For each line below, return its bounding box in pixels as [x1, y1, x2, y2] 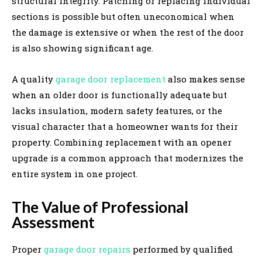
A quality [12, 73, 56, 85]
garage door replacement [56, 73, 166, 85]
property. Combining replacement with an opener [12, 136, 232, 148]
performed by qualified [130, 243, 233, 255]
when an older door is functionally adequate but [12, 88, 227, 101]
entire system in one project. [12, 167, 137, 180]
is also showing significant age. [12, 42, 153, 54]
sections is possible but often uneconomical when [12, 10, 235, 22]
